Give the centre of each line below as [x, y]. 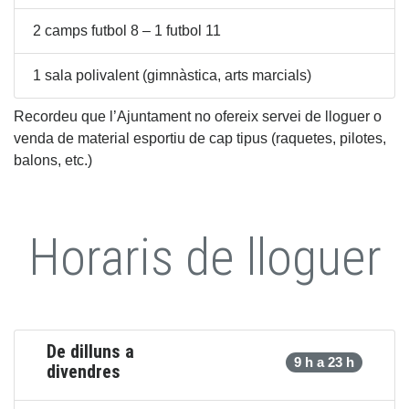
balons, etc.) [53, 160]
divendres [84, 371]
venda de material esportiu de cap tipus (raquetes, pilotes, [200, 138]
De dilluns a [90, 351]
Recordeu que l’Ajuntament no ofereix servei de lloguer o [198, 116]
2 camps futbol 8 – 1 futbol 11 [127, 30]
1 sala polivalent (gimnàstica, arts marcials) [172, 75]
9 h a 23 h [324, 362]
